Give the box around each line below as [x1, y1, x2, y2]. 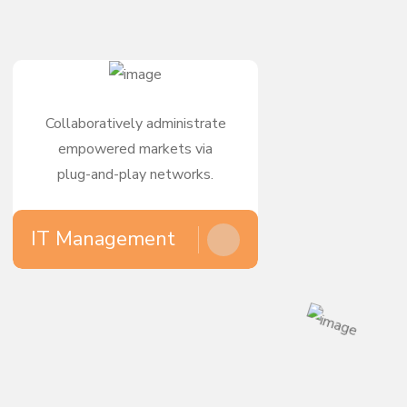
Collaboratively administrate [45, 114, 226, 134]
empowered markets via [58, 139, 213, 160]
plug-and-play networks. [57, 164, 213, 185]
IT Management [31, 225, 175, 253]
